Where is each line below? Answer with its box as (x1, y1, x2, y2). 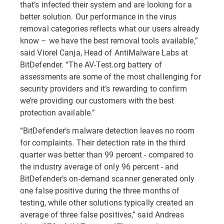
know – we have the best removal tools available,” (20, 35, 198, 45)
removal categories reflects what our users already (20, 23, 199, 33)
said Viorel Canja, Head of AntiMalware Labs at (20, 47, 188, 57)
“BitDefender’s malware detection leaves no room (20, 125, 195, 135)
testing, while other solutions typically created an (20, 197, 193, 207)
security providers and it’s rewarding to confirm (20, 83, 187, 93)
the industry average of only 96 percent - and (20, 161, 179, 171)
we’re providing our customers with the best (20, 95, 174, 105)
